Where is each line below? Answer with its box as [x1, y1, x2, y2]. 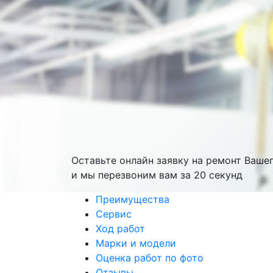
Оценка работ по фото [96, 251, 204, 264]
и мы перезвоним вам [71, 168, 180, 181]
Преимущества [96, 193, 169, 205]
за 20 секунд [180, 168, 243, 181]
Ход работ [96, 222, 145, 235]
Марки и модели [96, 236, 176, 249]
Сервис [96, 207, 132, 220]
